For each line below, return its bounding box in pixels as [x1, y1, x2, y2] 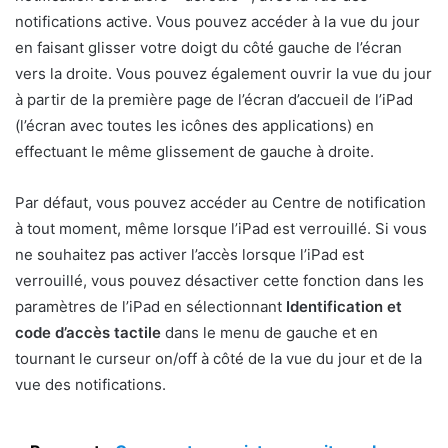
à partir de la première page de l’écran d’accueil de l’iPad [15, 89, 413, 109]
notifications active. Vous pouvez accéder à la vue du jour [15, 11, 420, 31]
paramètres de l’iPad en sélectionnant [15, 296, 286, 316]
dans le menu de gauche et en [161, 322, 378, 342]
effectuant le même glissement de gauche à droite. [15, 141, 374, 161]
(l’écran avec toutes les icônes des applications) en [15, 115, 374, 135]
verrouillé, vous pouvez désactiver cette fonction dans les [15, 270, 424, 290]
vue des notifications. [15, 374, 166, 394]
